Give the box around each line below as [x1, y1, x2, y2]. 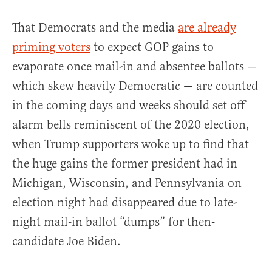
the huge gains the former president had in [12, 156, 237, 172]
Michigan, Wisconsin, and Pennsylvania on [12, 175, 242, 191]
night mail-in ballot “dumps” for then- [12, 214, 215, 230]
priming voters [12, 39, 90, 55]
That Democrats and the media [12, 20, 178, 36]
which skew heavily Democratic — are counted [12, 78, 258, 94]
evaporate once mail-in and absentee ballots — [12, 59, 257, 75]
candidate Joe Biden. [12, 234, 121, 250]
